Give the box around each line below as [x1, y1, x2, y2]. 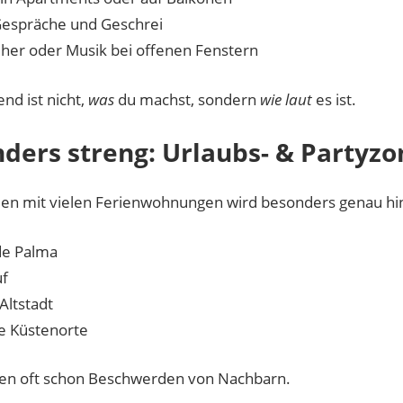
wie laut [260, 88, 312, 110]
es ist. [312, 88, 356, 110]
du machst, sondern [114, 88, 260, 110]
